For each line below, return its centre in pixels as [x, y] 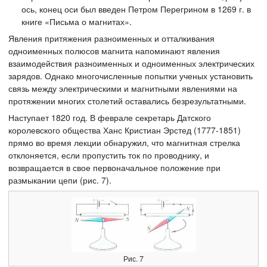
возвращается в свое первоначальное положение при [114, 167]
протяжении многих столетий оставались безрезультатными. [127, 101]
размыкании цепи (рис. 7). [60, 180]
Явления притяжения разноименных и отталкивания [111, 38]
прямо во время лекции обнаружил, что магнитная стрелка [124, 142]
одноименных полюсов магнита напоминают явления [114, 51]
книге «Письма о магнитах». [77, 21]
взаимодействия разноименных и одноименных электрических [131, 63]
